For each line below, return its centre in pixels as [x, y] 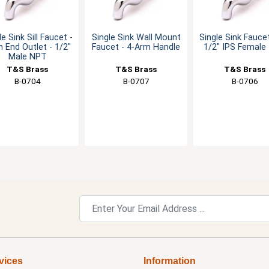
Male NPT [27, 57]
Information [169, 261]
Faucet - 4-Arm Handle [136, 47]
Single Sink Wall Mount [136, 38]
